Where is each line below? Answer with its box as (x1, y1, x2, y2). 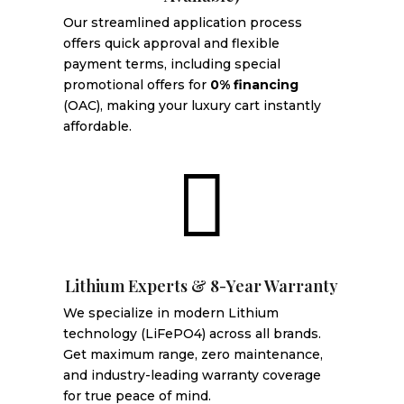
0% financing (209, 76, 298, 93)
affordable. (62, 117, 132, 134)
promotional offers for (62, 76, 210, 93)
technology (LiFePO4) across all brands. (62, 325, 321, 342)
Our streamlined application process (62, 14, 302, 31)
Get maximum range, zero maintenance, (62, 345, 323, 363)
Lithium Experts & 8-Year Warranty (65, 274, 339, 297)
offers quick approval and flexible (62, 34, 280, 51)
